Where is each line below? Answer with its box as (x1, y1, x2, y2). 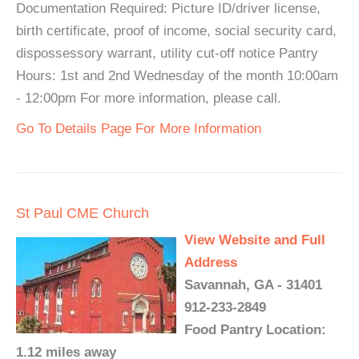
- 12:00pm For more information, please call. (16, 91, 281, 106)
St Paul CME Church (16, 205, 149, 221)
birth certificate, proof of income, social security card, (16, 23, 337, 38)
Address (184, 255, 237, 270)
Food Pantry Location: (184, 322, 326, 337)
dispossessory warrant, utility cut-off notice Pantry (16, 46, 318, 61)
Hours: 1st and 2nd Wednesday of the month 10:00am (16, 68, 338, 83)
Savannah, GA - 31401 (184, 277, 322, 292)
